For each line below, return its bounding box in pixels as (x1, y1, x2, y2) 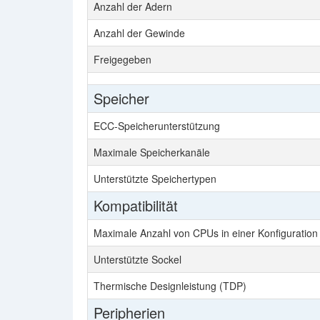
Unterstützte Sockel (94, 252, 181, 266)
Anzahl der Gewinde (94, 26, 185, 40)
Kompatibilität (94, 195, 178, 216)
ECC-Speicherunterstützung (94, 119, 220, 133)
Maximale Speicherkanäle (94, 145, 210, 159)
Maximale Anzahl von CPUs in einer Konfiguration (94, 226, 318, 240)
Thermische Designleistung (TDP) (94, 279, 246, 293)
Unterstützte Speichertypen (94, 171, 216, 186)
